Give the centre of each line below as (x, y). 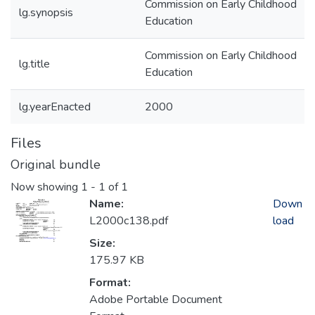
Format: (110, 283)
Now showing (46, 187)
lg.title (34, 64)
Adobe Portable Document (156, 300)
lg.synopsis (46, 13)
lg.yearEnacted (55, 107)
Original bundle (56, 165)
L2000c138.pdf (129, 221)
